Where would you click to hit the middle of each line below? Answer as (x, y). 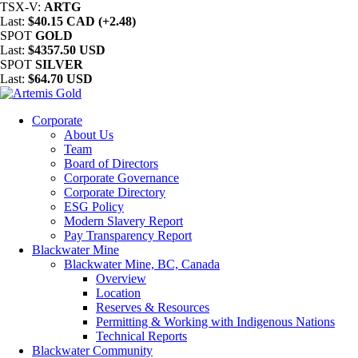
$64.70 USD (60, 79)
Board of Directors (111, 163)
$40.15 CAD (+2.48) (82, 21)
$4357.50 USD (67, 50)
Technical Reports (141, 336)
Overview (121, 278)
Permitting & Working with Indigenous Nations (215, 322)
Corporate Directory (115, 192)
